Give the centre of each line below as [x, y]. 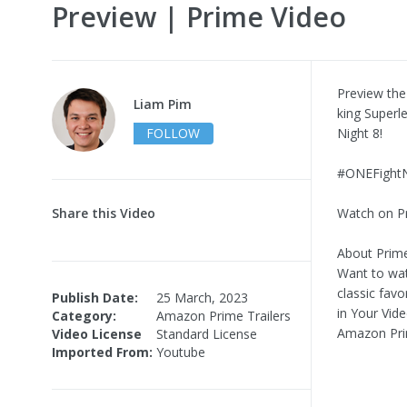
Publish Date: [95, 297]
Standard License [207, 333]
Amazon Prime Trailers [223, 315]
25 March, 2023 [202, 297]
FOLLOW [173, 133]
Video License [97, 333]
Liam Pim [163, 104]
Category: [84, 315]
